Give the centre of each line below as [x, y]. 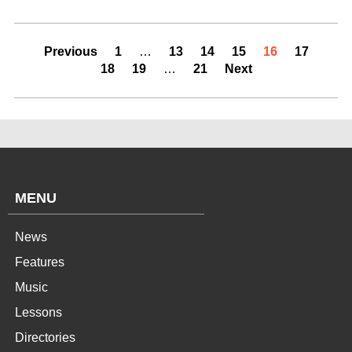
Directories [45, 337]
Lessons [38, 312]
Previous [70, 51]
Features [40, 262]
